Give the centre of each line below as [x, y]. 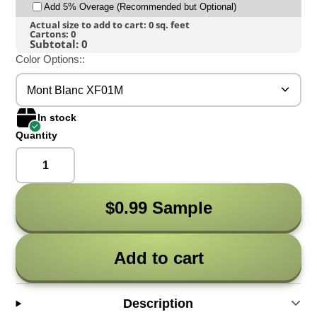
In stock [57, 118]
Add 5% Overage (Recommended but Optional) [140, 7]
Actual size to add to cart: [90, 25]
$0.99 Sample [158, 208]
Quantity [37, 136]
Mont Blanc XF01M [75, 90]
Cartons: [51, 34]
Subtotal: [56, 44]
